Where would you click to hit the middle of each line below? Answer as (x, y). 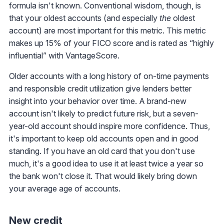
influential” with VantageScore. (64, 55)
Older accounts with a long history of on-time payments (109, 76)
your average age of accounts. (65, 188)
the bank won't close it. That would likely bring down (103, 176)
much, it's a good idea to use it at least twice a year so (106, 163)
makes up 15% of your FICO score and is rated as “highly (111, 43)
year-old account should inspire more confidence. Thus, (109, 126)
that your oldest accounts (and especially (84, 18)
